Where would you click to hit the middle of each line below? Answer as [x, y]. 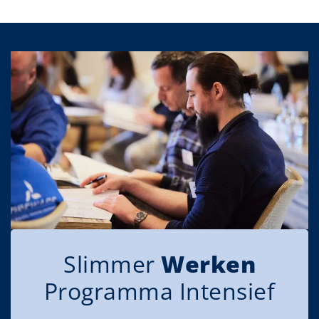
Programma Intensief [159, 291]
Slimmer [112, 264]
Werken [208, 264]
